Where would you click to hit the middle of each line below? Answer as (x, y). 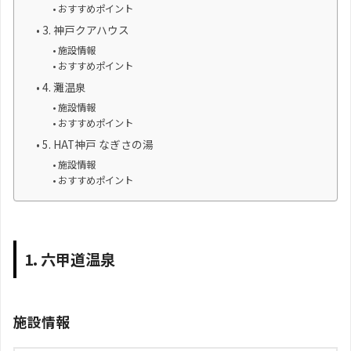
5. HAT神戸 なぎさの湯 (98, 145)
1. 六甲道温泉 (70, 259)
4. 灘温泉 (64, 87)
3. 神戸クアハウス (85, 30)
